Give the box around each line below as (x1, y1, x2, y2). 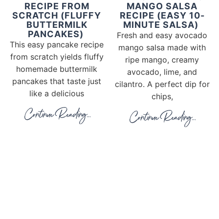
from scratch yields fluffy (10, 52, 104, 62)
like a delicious (29, 88, 85, 99)
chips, (151, 91, 173, 102)
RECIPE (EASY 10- (119, 10, 205, 21)
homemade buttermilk (16, 64, 98, 74)
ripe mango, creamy (125, 55, 199, 65)
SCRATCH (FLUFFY (12, 10, 102, 21)
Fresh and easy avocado (117, 30, 207, 41)
